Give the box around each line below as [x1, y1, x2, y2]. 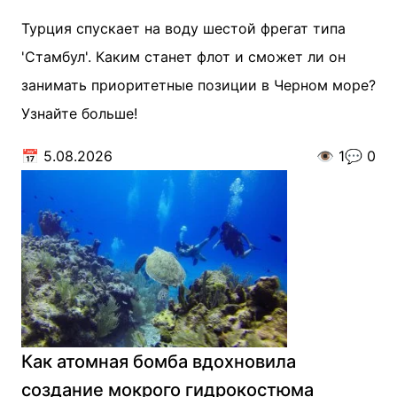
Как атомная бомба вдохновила [21, 351, 296, 372]
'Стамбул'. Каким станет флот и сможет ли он [21, 48, 346, 66]
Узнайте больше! [21, 105, 137, 122]
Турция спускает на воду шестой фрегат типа [21, 19, 346, 37]
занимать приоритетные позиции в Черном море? [21, 76, 376, 94]
